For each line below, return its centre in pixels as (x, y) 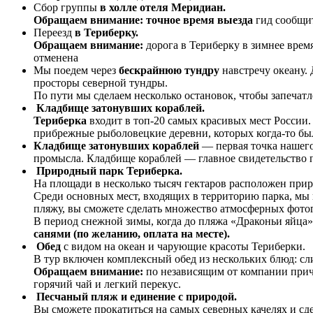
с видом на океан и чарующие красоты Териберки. (184, 246)
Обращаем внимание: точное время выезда (145, 20)
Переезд (54, 32)
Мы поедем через (76, 70)
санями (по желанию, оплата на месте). (132, 233)
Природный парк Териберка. (109, 170)
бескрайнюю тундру (169, 70)
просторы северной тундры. (101, 82)
